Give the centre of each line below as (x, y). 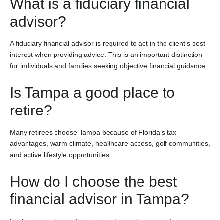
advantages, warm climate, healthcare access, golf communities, (110, 143)
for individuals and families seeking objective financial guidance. (109, 66)
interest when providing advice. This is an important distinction (106, 54)
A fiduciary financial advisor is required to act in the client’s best (108, 43)
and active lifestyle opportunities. (60, 154)
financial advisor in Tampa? (99, 199)
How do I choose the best (93, 181)
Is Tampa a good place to (92, 92)
